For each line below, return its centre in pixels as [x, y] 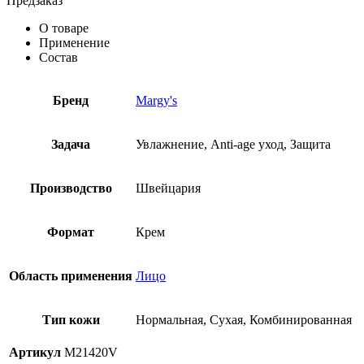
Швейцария [168, 188]
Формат [71, 232]
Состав [58, 57]
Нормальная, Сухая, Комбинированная [244, 319]
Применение [74, 42]
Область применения [71, 275]
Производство [71, 188]
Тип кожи [71, 319]
